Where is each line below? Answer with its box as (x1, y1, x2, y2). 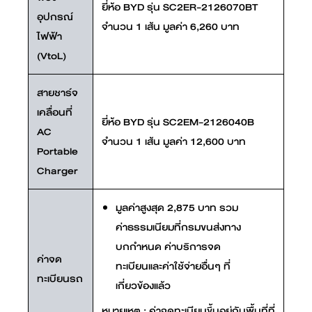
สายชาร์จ (37, 84, 78, 101)
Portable (37, 142, 78, 159)
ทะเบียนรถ (37, 270, 83, 287)
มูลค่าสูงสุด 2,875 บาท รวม (116, 198, 238, 216)
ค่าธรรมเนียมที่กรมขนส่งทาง (116, 218, 241, 235)
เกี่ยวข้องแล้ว (116, 276, 171, 294)
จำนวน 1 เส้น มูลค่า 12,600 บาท (102, 132, 246, 150)
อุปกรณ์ (37, 8, 73, 25)
